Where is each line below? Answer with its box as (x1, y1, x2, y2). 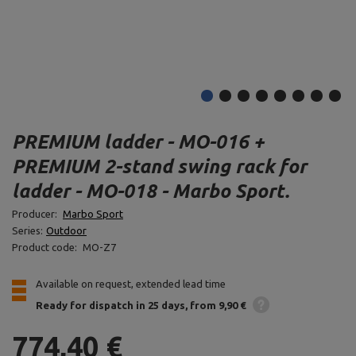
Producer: (12, 208, 60, 219)
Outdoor (46, 225, 87, 236)
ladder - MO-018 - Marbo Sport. (12, 180, 289, 202)
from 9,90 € (190, 299, 246, 311)
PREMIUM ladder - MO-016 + (12, 131, 265, 153)
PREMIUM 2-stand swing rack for (12, 156, 307, 177)
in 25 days (136, 299, 185, 311)
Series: (12, 225, 43, 236)
